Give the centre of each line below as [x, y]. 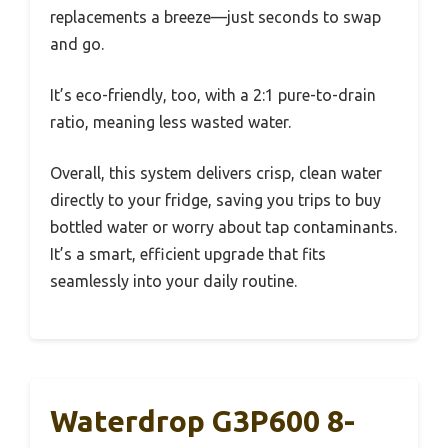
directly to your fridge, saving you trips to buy [215, 199]
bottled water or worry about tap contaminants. [223, 226]
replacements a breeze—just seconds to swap [215, 16]
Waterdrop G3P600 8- [202, 420]
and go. [77, 43]
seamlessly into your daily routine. [173, 280]
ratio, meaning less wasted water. [170, 121]
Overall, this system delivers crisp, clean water [216, 172]
